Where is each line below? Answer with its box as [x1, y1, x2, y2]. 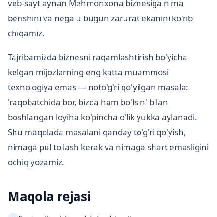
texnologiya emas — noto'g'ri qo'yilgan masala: [8, 81, 188, 93]
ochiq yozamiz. [8, 156, 64, 168]
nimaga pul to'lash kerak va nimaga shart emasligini [8, 141, 209, 153]
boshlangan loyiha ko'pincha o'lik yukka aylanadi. [8, 111, 197, 123]
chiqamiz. [8, 28, 45, 39]
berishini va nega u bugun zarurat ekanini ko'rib [8, 13, 193, 24]
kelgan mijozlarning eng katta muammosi [8, 66, 169, 78]
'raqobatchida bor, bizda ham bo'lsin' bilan [8, 96, 168, 108]
